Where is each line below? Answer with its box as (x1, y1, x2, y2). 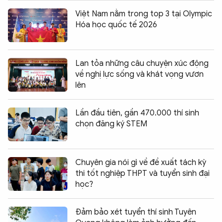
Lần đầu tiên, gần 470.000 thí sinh (75, 108, 199, 118)
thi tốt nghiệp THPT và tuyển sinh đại (75, 168, 210, 179)
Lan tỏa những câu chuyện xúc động (75, 58, 209, 69)
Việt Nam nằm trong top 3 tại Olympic (75, 9, 212, 19)
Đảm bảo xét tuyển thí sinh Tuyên (75, 207, 196, 218)
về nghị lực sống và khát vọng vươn (75, 69, 204, 80)
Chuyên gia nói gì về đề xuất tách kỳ (75, 158, 206, 168)
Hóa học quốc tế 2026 (75, 20, 157, 30)
